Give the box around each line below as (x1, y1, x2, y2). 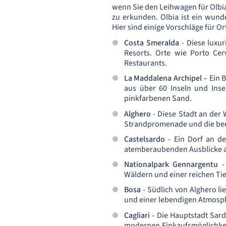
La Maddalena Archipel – (124, 73, 209, 84)
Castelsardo (124, 133, 165, 145)
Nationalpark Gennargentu (124, 159, 218, 171)
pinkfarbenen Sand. (124, 93, 192, 104)
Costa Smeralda (124, 37, 179, 48)
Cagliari (124, 209, 150, 221)
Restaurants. (124, 58, 167, 69)
